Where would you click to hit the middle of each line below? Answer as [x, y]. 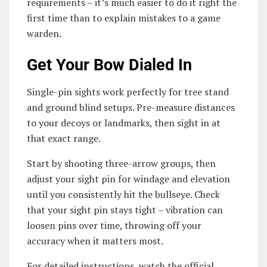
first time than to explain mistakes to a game [124, 18]
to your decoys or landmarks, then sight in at [124, 122]
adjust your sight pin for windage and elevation [128, 178]
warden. [44, 33]
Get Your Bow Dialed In [109, 65]
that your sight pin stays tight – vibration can [125, 209]
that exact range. [64, 138]
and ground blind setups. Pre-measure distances [131, 107]
